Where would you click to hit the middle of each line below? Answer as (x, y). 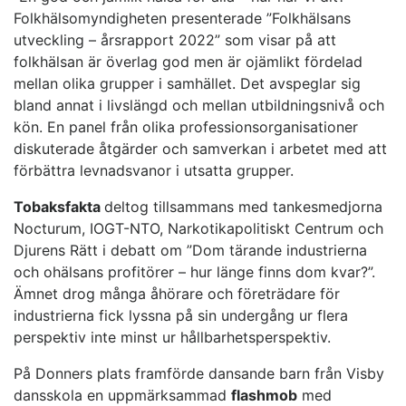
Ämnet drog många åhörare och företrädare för (177, 294)
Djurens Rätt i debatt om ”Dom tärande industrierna (190, 251)
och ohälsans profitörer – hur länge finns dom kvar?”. (194, 272)
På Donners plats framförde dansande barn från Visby (199, 374)
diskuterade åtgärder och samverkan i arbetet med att (200, 149)
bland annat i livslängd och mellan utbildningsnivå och (199, 106)
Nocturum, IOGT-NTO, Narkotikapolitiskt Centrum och (198, 229)
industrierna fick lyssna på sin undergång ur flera (181, 316)
